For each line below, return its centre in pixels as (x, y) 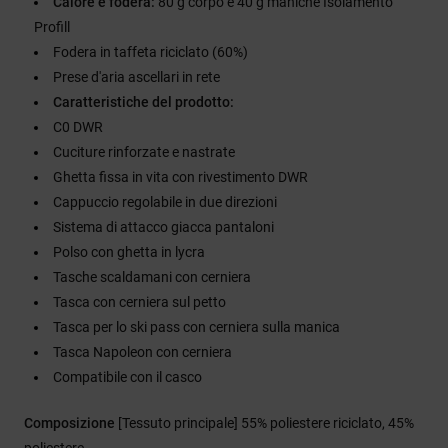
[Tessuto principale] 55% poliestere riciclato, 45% (266, 422)
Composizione (71, 422)
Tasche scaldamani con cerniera (152, 276)
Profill (52, 26)
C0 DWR (78, 126)
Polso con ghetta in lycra (129, 251)
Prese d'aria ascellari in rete (136, 76)
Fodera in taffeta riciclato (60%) (150, 51)
